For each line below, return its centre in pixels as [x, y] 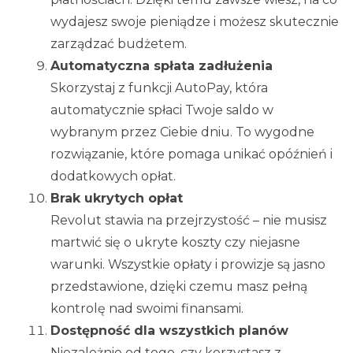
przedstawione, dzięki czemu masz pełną [179, 287]
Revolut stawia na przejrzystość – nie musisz [189, 221]
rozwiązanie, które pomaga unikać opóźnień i [191, 154]
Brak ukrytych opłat [117, 199]
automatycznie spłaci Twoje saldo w [162, 110]
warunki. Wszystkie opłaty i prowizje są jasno [188, 265]
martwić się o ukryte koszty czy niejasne [175, 243]
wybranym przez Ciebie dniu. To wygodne [182, 132]
